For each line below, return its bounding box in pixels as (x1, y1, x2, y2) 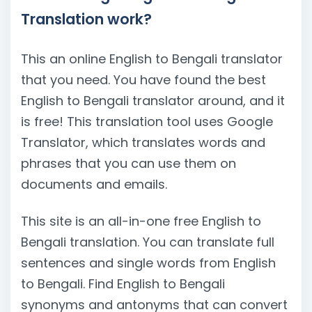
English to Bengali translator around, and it (21, 91, 285, 109)
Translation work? (21, 8, 152, 29)
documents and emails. (21, 175, 167, 193)
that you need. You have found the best (21, 70, 266, 88)
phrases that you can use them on (21, 154, 236, 172)
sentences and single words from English (21, 254, 276, 272)
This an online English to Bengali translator (21, 49, 283, 68)
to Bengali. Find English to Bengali (21, 275, 225, 293)
